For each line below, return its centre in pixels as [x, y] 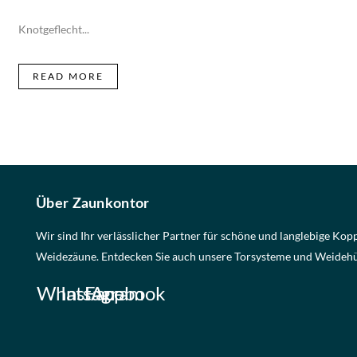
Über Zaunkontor [93, 204]
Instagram [102, 292]
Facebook [125, 292]
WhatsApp [80, 292]
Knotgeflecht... [54, 29]
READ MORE [68, 76]
